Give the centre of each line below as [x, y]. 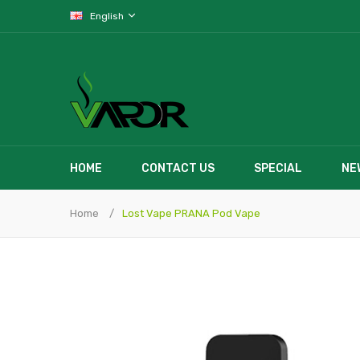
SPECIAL [278, 168]
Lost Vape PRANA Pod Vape [191, 213]
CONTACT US [178, 168]
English [108, 16]
